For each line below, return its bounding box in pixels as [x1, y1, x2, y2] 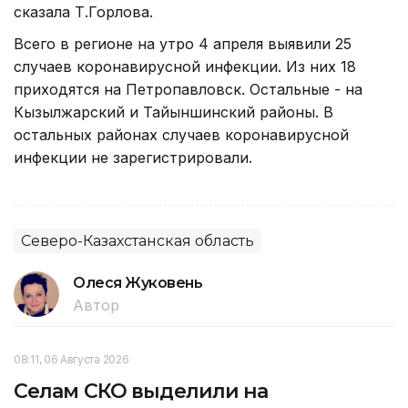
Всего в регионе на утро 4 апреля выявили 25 [14, 35, 352, 54]
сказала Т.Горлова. [14, 3, 153, 22]
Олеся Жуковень [73, 274, 203, 292]
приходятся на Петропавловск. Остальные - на [14, 80, 362, 99]
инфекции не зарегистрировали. [14, 148, 252, 168]
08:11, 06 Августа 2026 [14, 352, 129, 367]
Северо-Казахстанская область [21, 232, 254, 250]
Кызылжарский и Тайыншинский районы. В [14, 103, 333, 122]
